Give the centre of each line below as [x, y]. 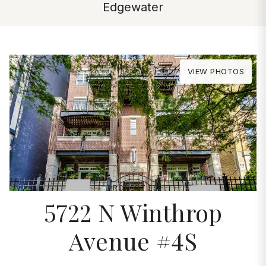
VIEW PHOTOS [216, 71]
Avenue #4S [133, 241]
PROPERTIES [133, 188]
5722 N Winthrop [133, 213]
